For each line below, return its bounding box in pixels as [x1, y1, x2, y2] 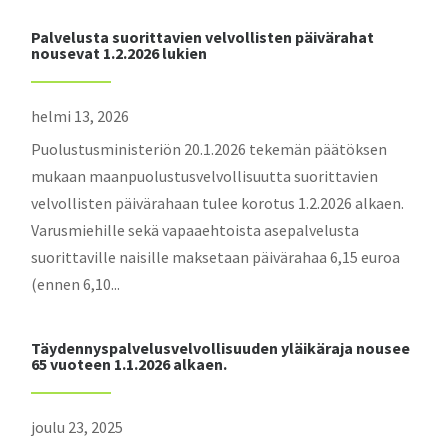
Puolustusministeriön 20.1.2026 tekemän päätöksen [31, 139, 388, 159]
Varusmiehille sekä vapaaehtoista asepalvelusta [31, 220, 360, 240]
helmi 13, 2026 [31, 106, 130, 126]
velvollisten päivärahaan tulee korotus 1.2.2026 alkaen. [31, 193, 405, 213]
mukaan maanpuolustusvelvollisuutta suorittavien [31, 166, 379, 186]
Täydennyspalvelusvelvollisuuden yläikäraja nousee [31, 338, 411, 358]
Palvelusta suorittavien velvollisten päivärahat [31, 27, 375, 47]
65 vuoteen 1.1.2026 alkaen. [31, 354, 228, 374]
